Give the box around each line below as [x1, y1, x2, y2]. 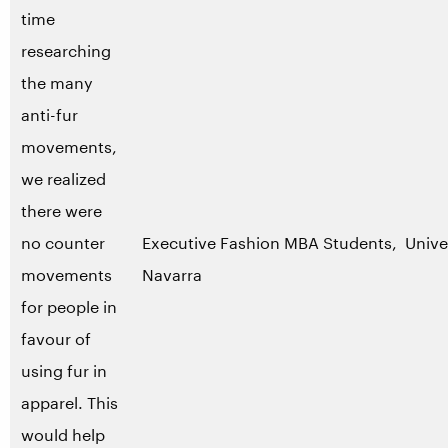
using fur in [21, 361, 107, 380]
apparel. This [21, 393, 118, 412]
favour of [21, 329, 91, 348]
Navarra [142, 265, 202, 284]
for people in [21, 297, 117, 316]
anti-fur [21, 105, 78, 124]
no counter [21, 233, 105, 252]
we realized [21, 169, 106, 188]
